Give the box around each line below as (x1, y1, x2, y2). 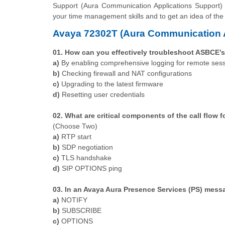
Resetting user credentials (60, 90, 145, 98)
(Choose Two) (53, 122, 97, 130)
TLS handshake (59, 153, 111, 162)
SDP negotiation (60, 143, 113, 151)
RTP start (59, 132, 91, 141)
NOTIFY (59, 195, 87, 204)
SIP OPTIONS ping (60, 164, 122, 172)
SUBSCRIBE (60, 206, 101, 214)
